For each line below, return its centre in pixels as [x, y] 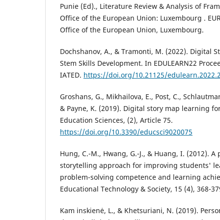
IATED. [72, 75]
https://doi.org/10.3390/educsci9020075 [126, 132]
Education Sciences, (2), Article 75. [116, 120]
